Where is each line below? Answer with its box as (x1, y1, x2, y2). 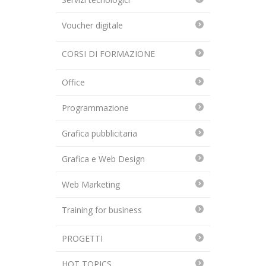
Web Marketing (62, 179, 120, 191)
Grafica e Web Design (62, 153, 145, 165)
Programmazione (62, 102, 129, 114)
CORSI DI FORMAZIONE (62, 48, 155, 60)
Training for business (62, 204, 142, 216)
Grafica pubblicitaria (62, 128, 137, 140)
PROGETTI (62, 233, 103, 245)
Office (62, 77, 85, 88)
